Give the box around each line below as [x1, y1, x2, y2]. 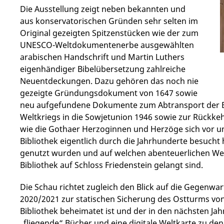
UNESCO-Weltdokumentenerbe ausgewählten [20, 39, 194, 50]
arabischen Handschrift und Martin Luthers [20, 51, 184, 62]
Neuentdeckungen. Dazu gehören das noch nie [20, 75, 198, 86]
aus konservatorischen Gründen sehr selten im [20, 15, 198, 26]
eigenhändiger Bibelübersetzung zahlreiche [20, 63, 185, 74]
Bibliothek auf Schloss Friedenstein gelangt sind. [20, 159, 203, 170]
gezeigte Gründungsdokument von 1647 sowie [20, 87, 197, 98]
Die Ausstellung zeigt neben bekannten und [20, 3, 185, 14]
